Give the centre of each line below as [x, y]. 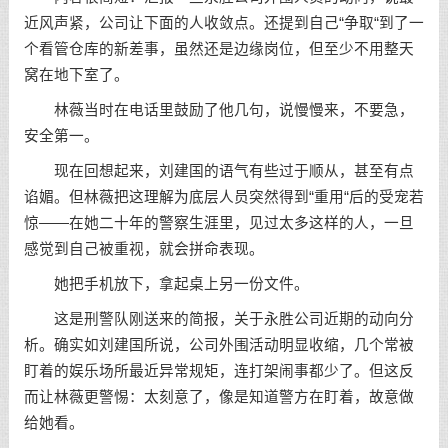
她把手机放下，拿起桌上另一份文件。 [166, 283]
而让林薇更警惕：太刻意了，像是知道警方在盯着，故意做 [218, 396]
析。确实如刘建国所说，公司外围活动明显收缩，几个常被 [218, 344]
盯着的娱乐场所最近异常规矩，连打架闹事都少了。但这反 [218, 370]
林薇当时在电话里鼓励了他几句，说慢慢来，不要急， [218, 110]
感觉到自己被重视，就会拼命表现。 [143, 249]
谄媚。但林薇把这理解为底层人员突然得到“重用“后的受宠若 [223, 197]
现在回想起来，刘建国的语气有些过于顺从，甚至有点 [218, 171]
